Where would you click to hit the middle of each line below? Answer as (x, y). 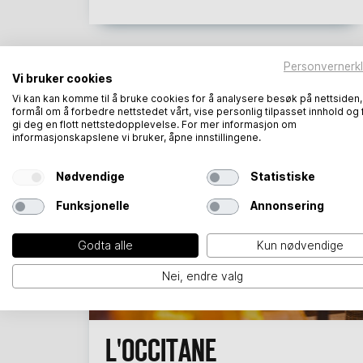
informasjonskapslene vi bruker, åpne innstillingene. (137, 137)
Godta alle (105, 245)
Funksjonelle (92, 206)
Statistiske (282, 177)
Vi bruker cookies (62, 78)
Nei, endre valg (203, 276)
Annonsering (287, 206)
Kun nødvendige (300, 245)
